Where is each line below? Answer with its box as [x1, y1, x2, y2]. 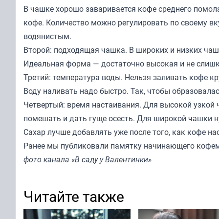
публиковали [61, 140, 109, 152]
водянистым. [23, 31, 71, 42]
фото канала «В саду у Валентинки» [23, 154, 152, 165]
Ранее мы [23, 140, 61, 152]
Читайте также [23, 186, 124, 207]
